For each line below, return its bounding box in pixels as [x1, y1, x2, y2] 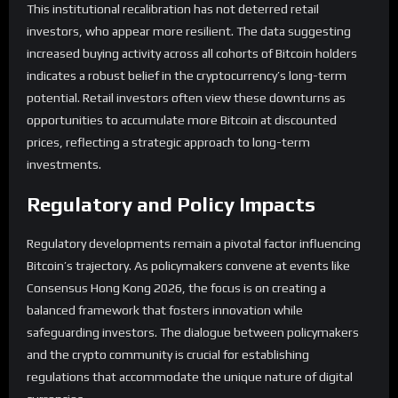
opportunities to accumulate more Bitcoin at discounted [27, 112, 337, 127]
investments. [27, 156, 101, 171]
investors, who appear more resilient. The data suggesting [27, 23, 351, 38]
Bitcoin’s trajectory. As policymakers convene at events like [27, 258, 350, 273]
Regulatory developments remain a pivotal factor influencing [27, 235, 361, 251]
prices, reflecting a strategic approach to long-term [27, 134, 310, 149]
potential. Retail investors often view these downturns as [27, 90, 346, 105]
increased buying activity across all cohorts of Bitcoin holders [27, 45, 357, 60]
